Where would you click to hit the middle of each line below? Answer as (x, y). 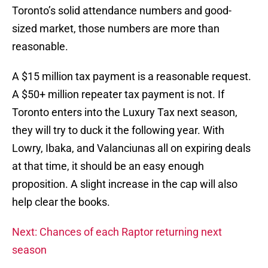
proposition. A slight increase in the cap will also (125, 184)
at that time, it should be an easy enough (108, 166)
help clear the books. (61, 202)
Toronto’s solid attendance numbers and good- (122, 11)
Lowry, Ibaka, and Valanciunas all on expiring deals (131, 148)
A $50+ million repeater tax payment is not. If (118, 95)
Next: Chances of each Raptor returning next (117, 232)
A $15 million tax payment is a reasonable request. (132, 77)
